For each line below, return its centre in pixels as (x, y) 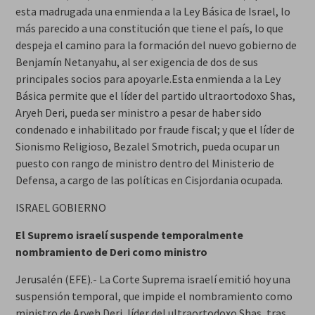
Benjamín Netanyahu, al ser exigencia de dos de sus (136, 62)
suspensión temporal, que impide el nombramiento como (154, 296)
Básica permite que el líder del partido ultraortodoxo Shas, (155, 95)
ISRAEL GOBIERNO (60, 207)
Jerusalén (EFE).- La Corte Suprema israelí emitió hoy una (153, 279)
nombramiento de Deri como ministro (111, 251)
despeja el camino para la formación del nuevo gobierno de (156, 45)
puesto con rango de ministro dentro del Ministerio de (144, 163)
